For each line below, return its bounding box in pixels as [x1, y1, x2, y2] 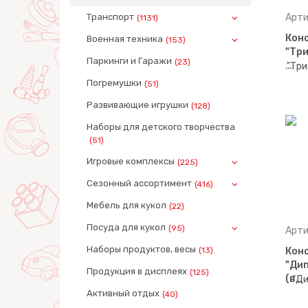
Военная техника [87, 34, 163, 45]
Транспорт [87, 12, 134, 23]
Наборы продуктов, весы [87, 244, 196, 255]
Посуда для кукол [87, 222, 166, 233]
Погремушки [87, 78, 142, 89]
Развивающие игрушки [87, 100, 188, 111]
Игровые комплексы [87, 156, 175, 167]
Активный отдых [87, 288, 159, 299]
